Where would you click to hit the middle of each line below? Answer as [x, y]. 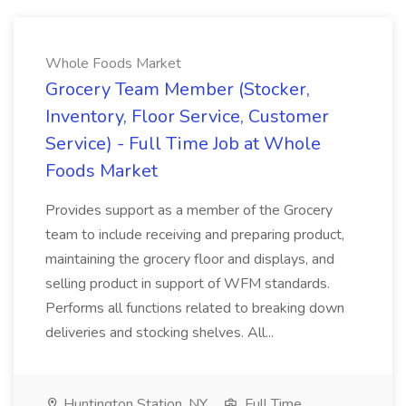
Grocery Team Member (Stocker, [178, 89]
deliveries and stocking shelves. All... [159, 333]
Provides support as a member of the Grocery [189, 210]
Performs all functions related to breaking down [195, 308]
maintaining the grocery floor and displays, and [190, 259]
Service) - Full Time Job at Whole [183, 144]
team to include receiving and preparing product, [195, 235]
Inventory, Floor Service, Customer [187, 116]
